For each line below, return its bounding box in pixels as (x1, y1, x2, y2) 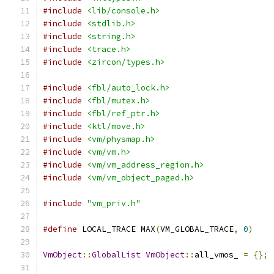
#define (43, 224, 77, 234)
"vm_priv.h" (87, 198, 141, 209)
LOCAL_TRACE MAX (77, 224, 155, 234)
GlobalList (92, 250, 141, 260)
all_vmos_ (194, 250, 243, 260)
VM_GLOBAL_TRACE (160, 224, 234, 234)
